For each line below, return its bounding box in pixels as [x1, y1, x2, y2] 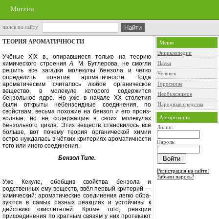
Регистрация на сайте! [157, 168, 209, 174]
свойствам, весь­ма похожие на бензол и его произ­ [2, 108, 151, 115]
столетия [125, 94, 152, 101]
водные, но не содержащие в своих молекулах [2, 115, 151, 122]
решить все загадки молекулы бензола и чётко [2, 67, 151, 74]
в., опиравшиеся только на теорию [42, 53, 152, 60]
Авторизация [159, 114, 190, 120]
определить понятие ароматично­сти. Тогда [2, 74, 151, 81]
